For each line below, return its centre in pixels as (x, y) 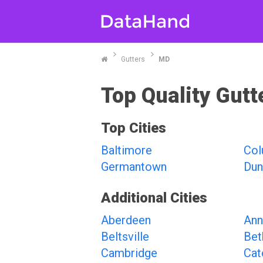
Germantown (134, 167)
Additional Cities (154, 198)
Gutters (133, 59)
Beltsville (125, 237)
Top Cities (134, 128)
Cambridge (129, 253)
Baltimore (127, 150)
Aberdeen (126, 220)
